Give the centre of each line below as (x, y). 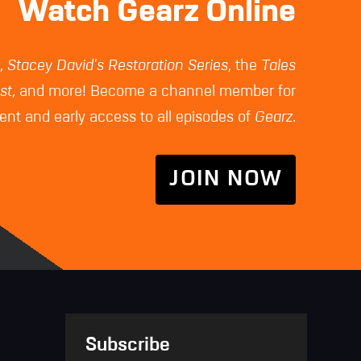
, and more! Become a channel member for (154, 92)
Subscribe (127, 346)
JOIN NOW (226, 180)
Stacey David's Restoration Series (118, 66)
